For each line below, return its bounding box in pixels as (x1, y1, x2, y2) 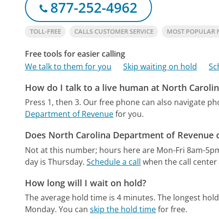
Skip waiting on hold (123, 61, 197, 72)
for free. (156, 204, 188, 215)
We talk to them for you (25, 61, 112, 72)
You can (59, 204, 90, 215)
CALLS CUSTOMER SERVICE (74, 26, 153, 36)
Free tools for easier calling (25, 48, 126, 59)
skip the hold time (90, 204, 156, 215)
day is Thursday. (25, 156, 85, 167)
